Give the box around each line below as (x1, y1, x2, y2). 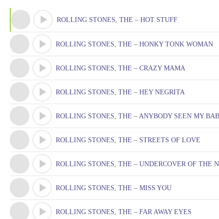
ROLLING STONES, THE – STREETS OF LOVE (56, 136, 200, 144)
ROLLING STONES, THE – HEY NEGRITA (56, 88, 185, 96)
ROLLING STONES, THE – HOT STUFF (57, 16, 177, 23)
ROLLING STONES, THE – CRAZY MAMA (56, 65, 185, 72)
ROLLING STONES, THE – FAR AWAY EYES (56, 208, 192, 216)
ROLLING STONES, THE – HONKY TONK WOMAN (56, 41, 213, 48)
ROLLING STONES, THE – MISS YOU (56, 184, 172, 192)
